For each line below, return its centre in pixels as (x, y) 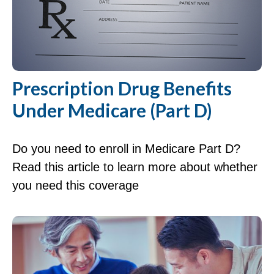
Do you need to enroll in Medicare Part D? (126, 149)
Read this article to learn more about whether (135, 167)
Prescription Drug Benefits (122, 88)
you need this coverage (76, 186)
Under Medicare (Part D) (112, 110)
